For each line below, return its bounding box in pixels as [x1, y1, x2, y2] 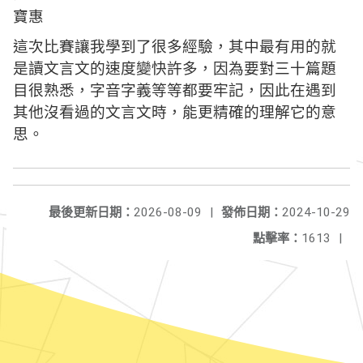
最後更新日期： [49, 205, 134, 220]
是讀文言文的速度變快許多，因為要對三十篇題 [13, 60, 336, 77]
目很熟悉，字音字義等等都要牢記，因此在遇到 [13, 82, 336, 99]
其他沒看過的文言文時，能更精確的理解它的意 [13, 104, 336, 121]
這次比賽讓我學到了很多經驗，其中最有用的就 [13, 38, 336, 55]
